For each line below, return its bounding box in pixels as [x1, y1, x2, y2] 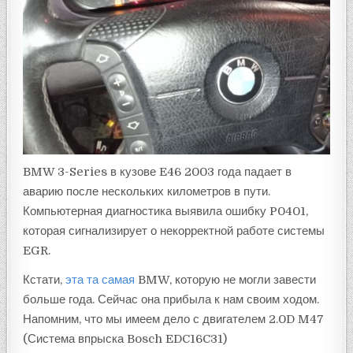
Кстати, [23, 272, 66, 287]
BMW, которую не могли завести [135, 272, 317, 287]
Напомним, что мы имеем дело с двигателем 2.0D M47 [23, 311, 325, 326]
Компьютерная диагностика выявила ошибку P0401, [23, 203, 309, 218]
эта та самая [65, 272, 136, 287]
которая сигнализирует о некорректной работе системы [23, 223, 325, 238]
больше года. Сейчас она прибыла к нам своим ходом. [23, 292, 320, 307]
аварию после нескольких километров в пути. [23, 184, 271, 199]
